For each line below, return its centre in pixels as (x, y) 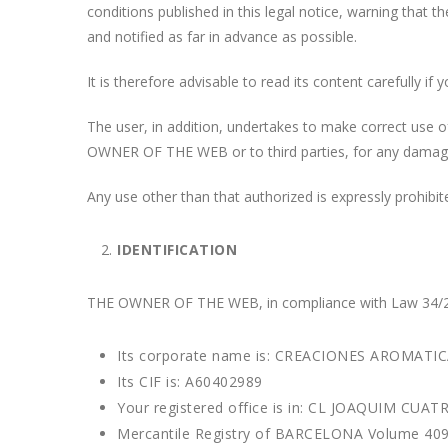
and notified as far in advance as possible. (222, 36)
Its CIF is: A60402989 (190, 381)
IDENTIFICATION (177, 249)
